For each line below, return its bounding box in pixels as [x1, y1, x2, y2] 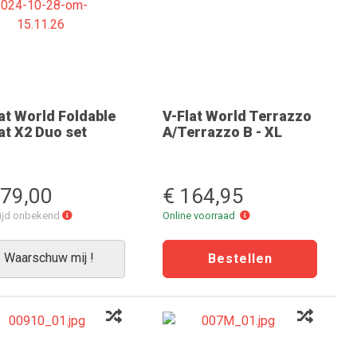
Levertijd [72, 209, 111, 221]
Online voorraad [163, 210, 240, 222]
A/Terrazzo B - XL [163, 124, 282, 140]
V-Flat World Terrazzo [163, 108, 312, 124]
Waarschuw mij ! [3, 250, 94, 265]
